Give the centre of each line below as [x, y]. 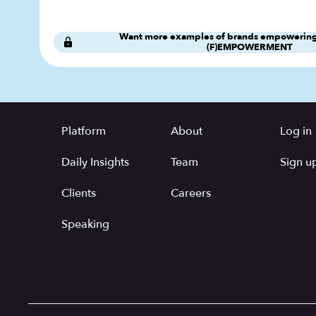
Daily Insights [95, 162]
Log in [296, 131]
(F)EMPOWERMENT [249, 47]
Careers [191, 193]
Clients [79, 193]
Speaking [85, 224]
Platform [84, 131]
